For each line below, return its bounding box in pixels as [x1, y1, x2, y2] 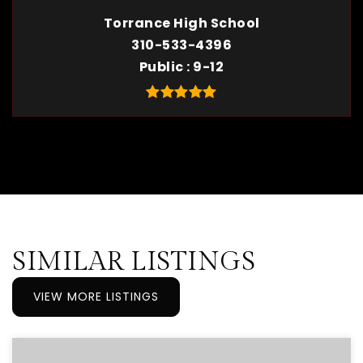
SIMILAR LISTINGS [12, 246, 255, 277]
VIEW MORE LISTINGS [33, 288, 159, 305]
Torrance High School [103, 14, 260, 32]
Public [139, 58, 187, 76]
